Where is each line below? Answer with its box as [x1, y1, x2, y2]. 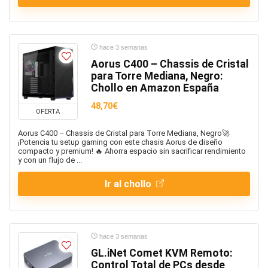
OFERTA [36, 108, 60, 115]
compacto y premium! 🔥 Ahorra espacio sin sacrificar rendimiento [18, 147, 246, 156]
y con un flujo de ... [18, 156, 82, 165]
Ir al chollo [104, 178, 154, 190]
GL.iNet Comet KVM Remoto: [91, 247, 233, 259]
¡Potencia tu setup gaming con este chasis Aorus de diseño [18, 138, 223, 147]
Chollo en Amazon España [91, 82, 219, 94]
